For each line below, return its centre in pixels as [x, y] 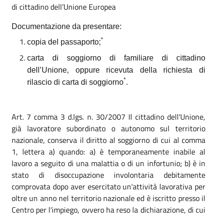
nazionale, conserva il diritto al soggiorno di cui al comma [108, 140]
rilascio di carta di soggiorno [75, 82]
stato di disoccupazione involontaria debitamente [108, 175]
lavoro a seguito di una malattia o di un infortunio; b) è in [108, 163]
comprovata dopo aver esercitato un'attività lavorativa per [108, 187]
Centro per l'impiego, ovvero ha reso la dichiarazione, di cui [108, 210]
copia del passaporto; [64, 42]
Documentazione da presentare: [67, 26]
